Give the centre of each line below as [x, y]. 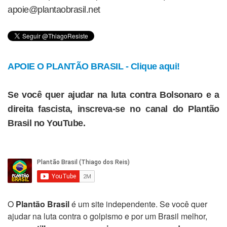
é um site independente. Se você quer [138, 204]
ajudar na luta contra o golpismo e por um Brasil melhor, [107, 216]
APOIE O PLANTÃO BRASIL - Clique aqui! [94, 66]
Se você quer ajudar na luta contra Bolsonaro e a [113, 94]
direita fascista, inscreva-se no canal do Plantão [113, 109]
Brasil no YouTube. [46, 123]
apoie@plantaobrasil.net [54, 9]
